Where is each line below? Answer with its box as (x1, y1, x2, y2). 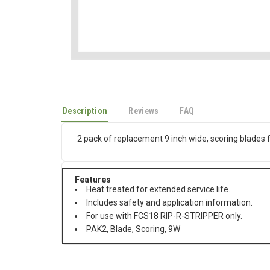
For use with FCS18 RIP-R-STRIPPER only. (86, 211, 242, 221)
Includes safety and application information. (86, 198, 253, 207)
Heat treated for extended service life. (86, 184, 230, 194)
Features (75, 175, 111, 184)
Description (63, 106, 108, 116)
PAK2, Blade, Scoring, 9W (86, 224, 180, 234)
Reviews (128, 106, 159, 116)
